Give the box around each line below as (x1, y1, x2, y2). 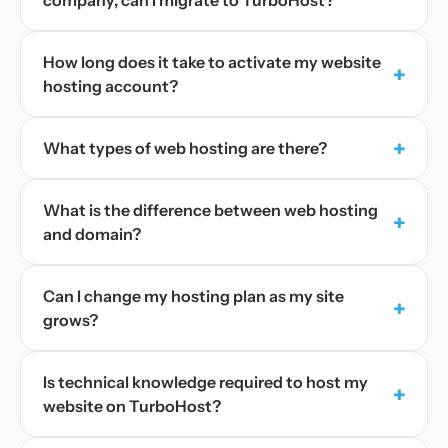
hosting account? (43, 76, 178, 96)
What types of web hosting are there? (43, 138, 327, 158)
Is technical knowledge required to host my (43, 372, 368, 392)
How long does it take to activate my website (43, 52, 381, 72)
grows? (43, 310, 98, 330)
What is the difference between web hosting (43, 200, 378, 220)
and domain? (43, 224, 141, 244)
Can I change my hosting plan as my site (43, 286, 344, 306)
